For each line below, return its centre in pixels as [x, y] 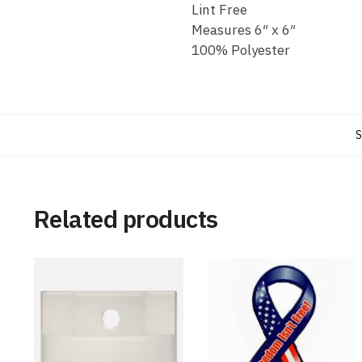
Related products [126, 219]
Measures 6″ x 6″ [243, 30]
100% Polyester [240, 51]
